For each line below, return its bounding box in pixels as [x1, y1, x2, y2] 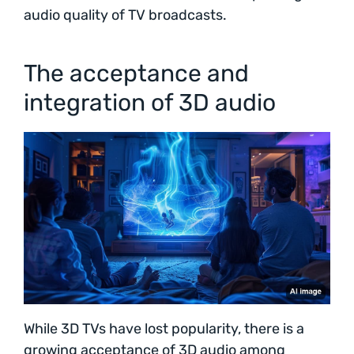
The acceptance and [24, 58, 249, 88]
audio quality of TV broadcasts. [24, 6, 227, 24]
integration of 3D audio [24, 88, 276, 117]
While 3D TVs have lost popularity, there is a [24, 319, 304, 337]
